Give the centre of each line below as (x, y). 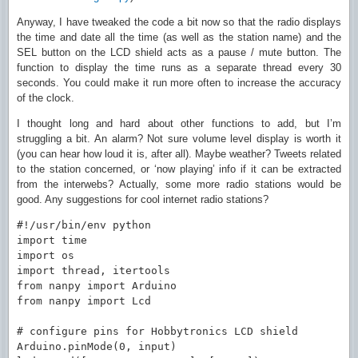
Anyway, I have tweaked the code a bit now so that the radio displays (179, 22)
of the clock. (46, 98)
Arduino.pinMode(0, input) (97, 346)
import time (52, 240)
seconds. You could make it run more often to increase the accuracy (179, 83)
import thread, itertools (93, 270)
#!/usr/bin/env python (84, 225)
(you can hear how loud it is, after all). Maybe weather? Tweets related (179, 154)
